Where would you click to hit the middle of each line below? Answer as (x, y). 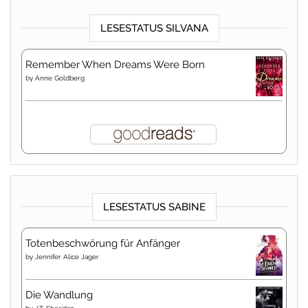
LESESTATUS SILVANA (154, 29)
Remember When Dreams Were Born (115, 65)
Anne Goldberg (60, 78)
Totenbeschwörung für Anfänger (103, 244)
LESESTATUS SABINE (154, 207)
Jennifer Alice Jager (67, 257)
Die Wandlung (59, 295)
